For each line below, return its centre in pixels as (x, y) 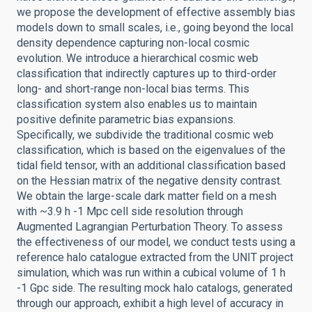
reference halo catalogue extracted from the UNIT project (155, 257)
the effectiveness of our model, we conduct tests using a (156, 242)
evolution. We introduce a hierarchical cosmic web (138, 58)
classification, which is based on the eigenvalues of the (151, 150)
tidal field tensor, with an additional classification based (151, 165)
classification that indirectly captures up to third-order (147, 73)
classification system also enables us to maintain (137, 104)
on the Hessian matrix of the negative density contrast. (149, 181)
